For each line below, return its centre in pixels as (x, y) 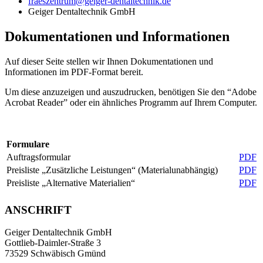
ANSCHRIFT (38, 210)
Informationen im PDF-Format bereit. (74, 72)
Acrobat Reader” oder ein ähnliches (72, 102)
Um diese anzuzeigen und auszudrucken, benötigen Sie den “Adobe (131, 92)
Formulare (28, 144)
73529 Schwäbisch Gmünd (55, 254)
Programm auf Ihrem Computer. (198, 102)
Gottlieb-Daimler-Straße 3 (53, 243)
